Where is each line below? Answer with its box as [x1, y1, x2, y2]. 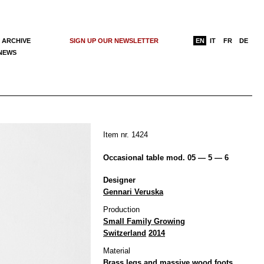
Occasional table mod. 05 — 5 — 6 [103, 153, 229, 162]
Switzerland [103, 228, 147, 237]
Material [103, 246, 131, 255]
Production [103, 204, 140, 214]
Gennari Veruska [103, 187, 164, 196]
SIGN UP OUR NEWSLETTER [70, 37, 159, 44]
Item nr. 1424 [103, 130, 148, 139]
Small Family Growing [103, 216, 186, 226]
